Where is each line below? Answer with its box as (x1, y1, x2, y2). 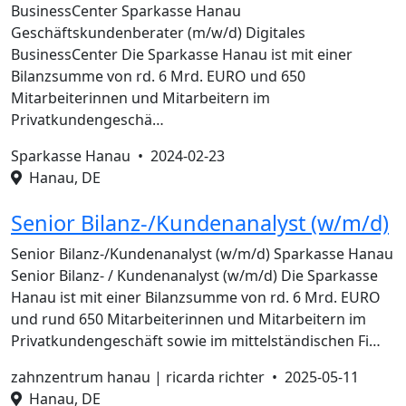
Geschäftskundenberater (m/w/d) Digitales (11, 23, 305, 43)
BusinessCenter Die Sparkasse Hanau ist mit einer (11, 44, 353, 64)
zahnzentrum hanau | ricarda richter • (11, 367, 285, 387)
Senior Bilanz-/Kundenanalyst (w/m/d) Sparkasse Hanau (11, 244, 393, 264)
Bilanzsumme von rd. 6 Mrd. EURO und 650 (11, 66, 305, 86)
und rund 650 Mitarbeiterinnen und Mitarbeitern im (11, 309, 366, 329)
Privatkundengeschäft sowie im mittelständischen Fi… (11, 331, 381, 351)
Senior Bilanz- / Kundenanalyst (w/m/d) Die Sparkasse (11, 266, 378, 285)
